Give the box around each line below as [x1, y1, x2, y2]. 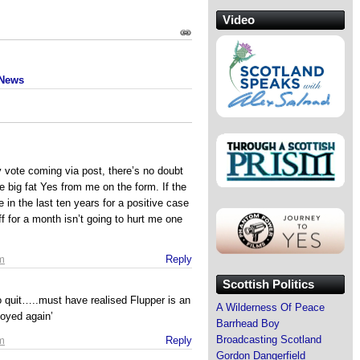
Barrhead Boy [216, 317, 280, 329]
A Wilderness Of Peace [216, 301, 325, 313]
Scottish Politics [223, 276, 314, 291]
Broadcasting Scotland [216, 333, 321, 346]
